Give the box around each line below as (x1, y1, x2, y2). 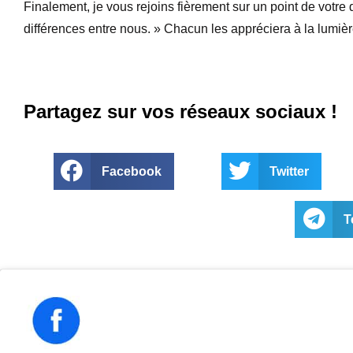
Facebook (102, 164, 162, 178)
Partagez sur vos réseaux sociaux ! (24, 100, 337, 122)
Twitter (269, 164, 310, 178)
